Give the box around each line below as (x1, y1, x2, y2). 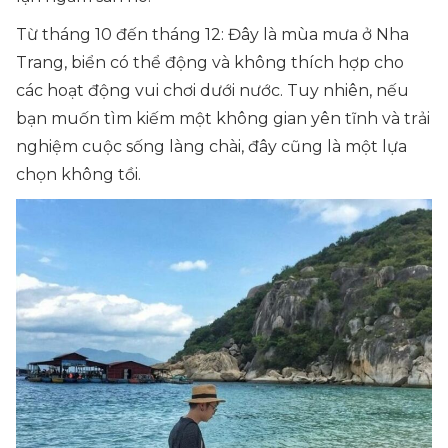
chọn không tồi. (16, 165, 141, 185)
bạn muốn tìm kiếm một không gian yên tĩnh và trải (16, 109, 430, 129)
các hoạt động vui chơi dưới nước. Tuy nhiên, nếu (16, 81, 409, 101)
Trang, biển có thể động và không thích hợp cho (16, 53, 404, 73)
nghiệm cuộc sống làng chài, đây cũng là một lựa (16, 137, 407, 157)
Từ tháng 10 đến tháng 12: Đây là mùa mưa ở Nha (16, 25, 409, 45)
